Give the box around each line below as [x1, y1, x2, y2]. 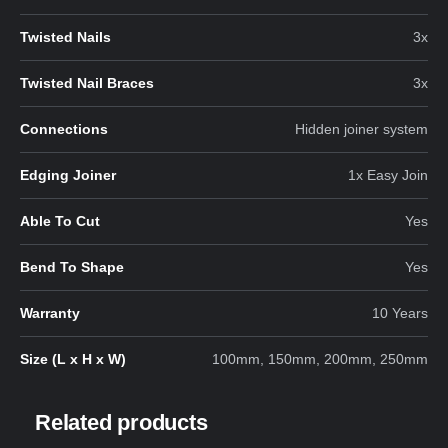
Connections [20, 120, 108, 137]
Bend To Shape [20, 258, 124, 275]
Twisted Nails [20, 28, 111, 45]
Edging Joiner [20, 166, 116, 183]
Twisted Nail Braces [20, 74, 154, 91]
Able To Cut [20, 212, 100, 229]
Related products [35, 409, 208, 435]
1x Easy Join [348, 166, 428, 183]
